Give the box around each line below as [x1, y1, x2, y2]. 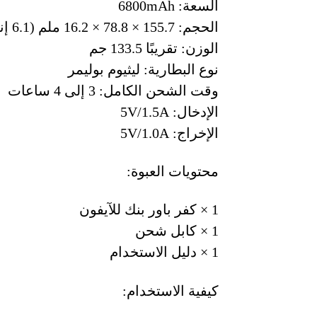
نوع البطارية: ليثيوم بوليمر [67, 61, 219, 77]
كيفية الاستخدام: [122, 282, 219, 299]
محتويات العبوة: [126, 163, 219, 180]
